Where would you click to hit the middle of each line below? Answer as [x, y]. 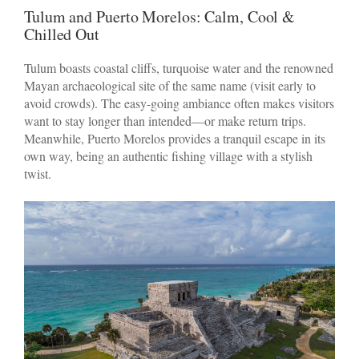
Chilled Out [62, 34]
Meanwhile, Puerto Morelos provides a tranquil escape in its [175, 138]
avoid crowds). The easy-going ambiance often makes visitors [179, 103]
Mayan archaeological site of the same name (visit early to [170, 85]
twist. [38, 173]
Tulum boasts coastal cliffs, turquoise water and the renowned [179, 67]
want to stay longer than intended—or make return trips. [165, 120]
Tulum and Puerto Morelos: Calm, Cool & [160, 16]
